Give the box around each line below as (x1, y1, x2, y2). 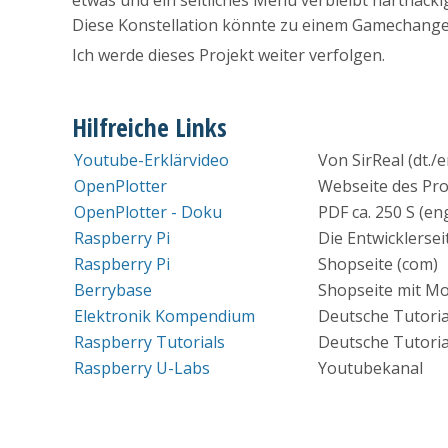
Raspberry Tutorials (74, 331, 225, 354)
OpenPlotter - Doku (74, 201, 222, 224)
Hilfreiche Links (72, 110, 227, 146)
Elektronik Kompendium (74, 305, 255, 328)
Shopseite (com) (318, 253, 438, 276)
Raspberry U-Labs (74, 357, 210, 380)
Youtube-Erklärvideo (74, 149, 229, 172)
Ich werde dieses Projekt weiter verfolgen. (72, 44, 385, 67)
